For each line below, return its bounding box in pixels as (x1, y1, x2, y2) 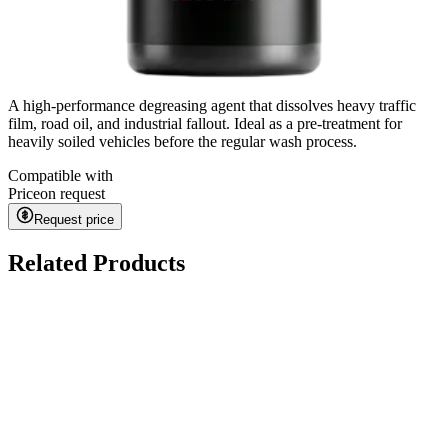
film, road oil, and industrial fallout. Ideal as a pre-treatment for (8, 115, 402, 133)
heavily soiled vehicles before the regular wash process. (8, 133, 357, 151)
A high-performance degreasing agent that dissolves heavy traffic (8, 97, 416, 115)
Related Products (8, 250, 185, 277)
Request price (34, 212, 114, 228)
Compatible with (8, 167, 113, 185)
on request (40, 185, 105, 203)
